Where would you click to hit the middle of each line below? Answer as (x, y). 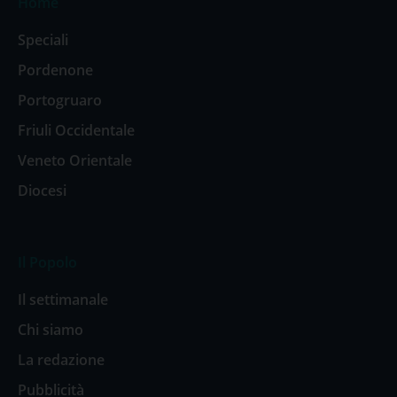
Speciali (43, 40)
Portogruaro (60, 100)
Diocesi (42, 191)
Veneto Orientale (75, 160)
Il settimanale (63, 300)
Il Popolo (47, 262)
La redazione (61, 360)
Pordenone (55, 70)
